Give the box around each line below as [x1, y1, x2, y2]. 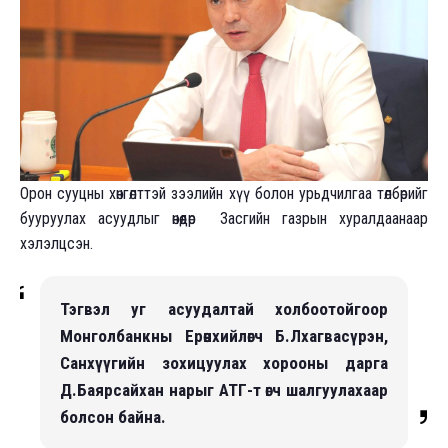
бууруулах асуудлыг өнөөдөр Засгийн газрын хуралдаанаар [20, 208, 428, 228]
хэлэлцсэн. [20, 233, 93, 253]
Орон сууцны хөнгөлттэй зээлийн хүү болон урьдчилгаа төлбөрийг [20, 183, 428, 203]
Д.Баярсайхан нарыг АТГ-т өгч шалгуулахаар [60, 379, 388, 400]
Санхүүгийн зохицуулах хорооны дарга [60, 352, 388, 373]
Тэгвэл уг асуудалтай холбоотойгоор [60, 298, 388, 319]
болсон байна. [60, 406, 166, 427]
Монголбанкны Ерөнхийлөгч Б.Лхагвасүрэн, [60, 325, 388, 346]
